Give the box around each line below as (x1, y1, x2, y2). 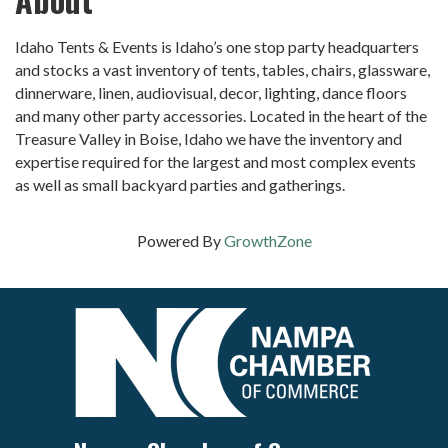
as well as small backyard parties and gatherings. (15, 175, 345, 195)
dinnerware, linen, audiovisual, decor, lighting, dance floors (15, 83, 407, 103)
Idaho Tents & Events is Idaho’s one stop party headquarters (15, 37, 419, 57)
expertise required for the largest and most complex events (15, 152, 416, 172)
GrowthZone (223, 231, 312, 251)
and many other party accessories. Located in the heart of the (15, 106, 427, 126)
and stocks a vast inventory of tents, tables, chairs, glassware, (15, 60, 430, 80)
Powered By (136, 231, 224, 251)
